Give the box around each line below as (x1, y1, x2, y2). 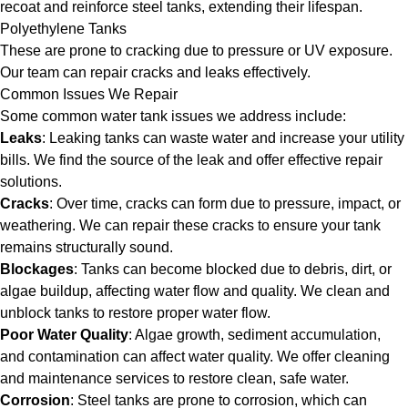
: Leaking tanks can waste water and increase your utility (42, 130, 404, 146)
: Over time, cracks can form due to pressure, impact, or (49, 196, 401, 211)
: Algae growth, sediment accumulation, (128, 327, 381, 342)
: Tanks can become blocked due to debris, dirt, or (74, 261, 392, 277)
